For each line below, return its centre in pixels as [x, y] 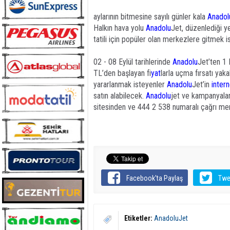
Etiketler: [138, 218]
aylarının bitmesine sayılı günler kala [150, 17]
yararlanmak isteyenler [130, 84]
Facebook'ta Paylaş [155, 178]
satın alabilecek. [120, 96]
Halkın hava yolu [120, 28]
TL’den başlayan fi [122, 73]
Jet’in [202, 84]
